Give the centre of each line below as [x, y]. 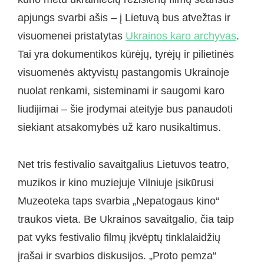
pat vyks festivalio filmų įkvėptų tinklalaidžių [119, 237]
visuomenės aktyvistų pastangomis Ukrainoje [123, 73]
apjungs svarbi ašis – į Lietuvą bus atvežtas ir [124, 18]
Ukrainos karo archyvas [181, 36]
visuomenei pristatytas [72, 36]
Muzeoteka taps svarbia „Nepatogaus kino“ [118, 201]
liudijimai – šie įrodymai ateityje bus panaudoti [125, 109]
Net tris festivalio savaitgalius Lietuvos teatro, [123, 164]
